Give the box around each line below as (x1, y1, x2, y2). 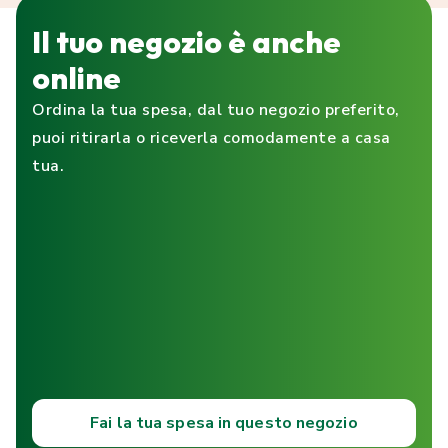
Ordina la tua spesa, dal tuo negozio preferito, (32, 99, 400, 122)
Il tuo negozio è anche (32, 23, 341, 62)
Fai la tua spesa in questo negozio (90, 412, 358, 435)
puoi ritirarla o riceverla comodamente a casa (32, 127, 391, 150)
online (32, 59, 121, 98)
